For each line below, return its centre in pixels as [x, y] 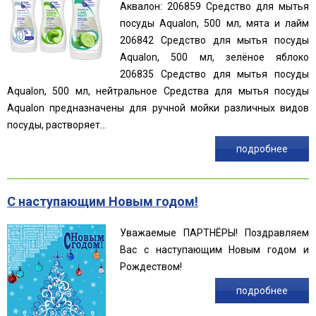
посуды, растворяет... [57, 124]
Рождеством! [151, 266]
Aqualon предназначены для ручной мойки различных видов [158, 108]
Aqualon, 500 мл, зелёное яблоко [214, 57]
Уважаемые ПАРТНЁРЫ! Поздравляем [214, 232]
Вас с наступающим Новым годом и [214, 249]
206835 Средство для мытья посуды [214, 74]
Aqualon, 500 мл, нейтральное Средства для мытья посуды [158, 91]
